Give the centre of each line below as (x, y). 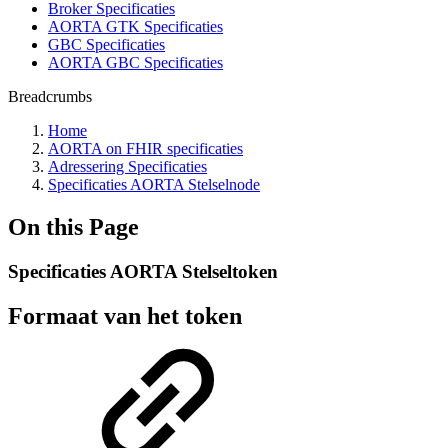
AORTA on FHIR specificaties (145, 148)
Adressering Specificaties (127, 166)
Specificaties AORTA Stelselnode (154, 184)
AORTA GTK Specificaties (135, 26)
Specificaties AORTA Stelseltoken (143, 271)
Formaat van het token (125, 315)
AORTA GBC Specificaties (135, 62)
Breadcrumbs (50, 96)
